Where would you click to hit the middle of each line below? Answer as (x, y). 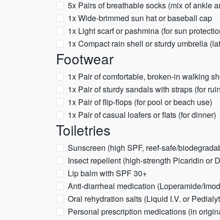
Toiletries (83, 130)
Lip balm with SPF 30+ (107, 173)
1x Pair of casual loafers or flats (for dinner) (142, 115)
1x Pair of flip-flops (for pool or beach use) (140, 102)
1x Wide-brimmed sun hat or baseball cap (140, 18)
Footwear (85, 58)
